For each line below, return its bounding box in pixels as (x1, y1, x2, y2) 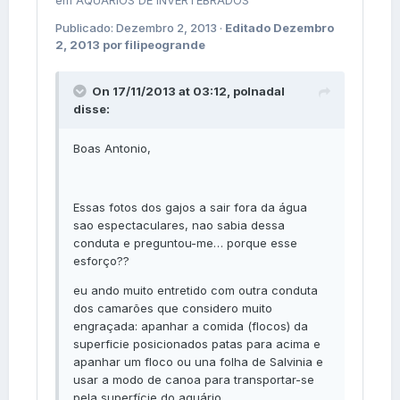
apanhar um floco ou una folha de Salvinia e (73, 354, 323, 369)
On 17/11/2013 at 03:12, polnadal (92, 83, 285, 98)
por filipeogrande (100, 37, 205, 52)
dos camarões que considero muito (73, 300, 272, 315)
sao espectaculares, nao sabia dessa (73, 217, 285, 232)
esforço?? (73, 253, 129, 268)
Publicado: (55, 20, 116, 35)
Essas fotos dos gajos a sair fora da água (73, 199, 307, 214)
